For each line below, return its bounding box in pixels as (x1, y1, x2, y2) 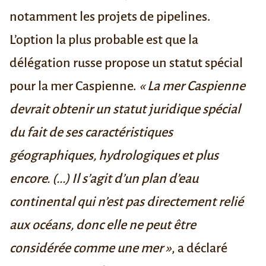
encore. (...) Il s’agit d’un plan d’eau (9, 172, 198, 186)
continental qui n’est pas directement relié (9, 195, 243, 210)
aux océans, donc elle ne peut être (9, 218, 196, 233)
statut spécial (169, 56, 243, 71)
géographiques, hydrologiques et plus (9, 148, 218, 163)
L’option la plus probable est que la (9, 33, 198, 47)
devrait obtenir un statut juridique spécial (9, 102, 240, 117)
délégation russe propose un (9, 56, 169, 71)
